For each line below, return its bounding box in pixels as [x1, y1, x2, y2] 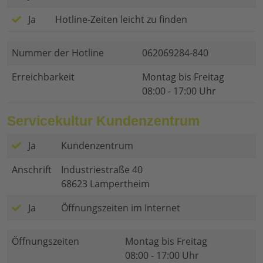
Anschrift [12, 163, 52, 177]
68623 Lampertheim [61, 177, 150, 191]
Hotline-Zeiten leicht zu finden [55, 13, 187, 26]
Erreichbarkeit [12, 70, 75, 84]
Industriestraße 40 [61, 163, 143, 177]
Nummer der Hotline [12, 46, 104, 60]
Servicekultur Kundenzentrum [7, 113, 200, 129]
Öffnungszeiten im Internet [61, 201, 180, 215]
